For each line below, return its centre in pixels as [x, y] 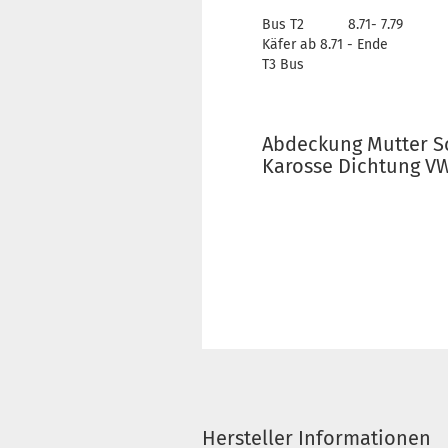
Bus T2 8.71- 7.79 [332, 24]
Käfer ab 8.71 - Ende [325, 44]
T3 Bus [283, 64]
